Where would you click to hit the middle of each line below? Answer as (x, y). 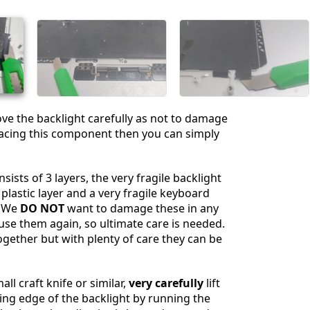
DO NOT (42, 208)
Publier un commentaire (222, 63)
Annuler (143, 63)
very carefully (166, 283)
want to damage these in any (142, 208)
